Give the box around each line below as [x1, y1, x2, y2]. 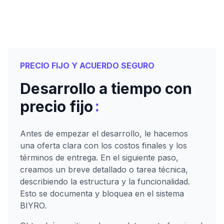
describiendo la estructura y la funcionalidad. [20, 176, 190, 187]
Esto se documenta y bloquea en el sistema [20, 188, 184, 199]
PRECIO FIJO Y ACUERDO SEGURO [20, 60, 154, 71]
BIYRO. [20, 200, 46, 211]
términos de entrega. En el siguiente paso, [20, 152, 178, 163]
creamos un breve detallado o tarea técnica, [20, 164, 188, 175]
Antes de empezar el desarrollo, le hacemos [20, 128, 188, 139]
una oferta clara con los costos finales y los [20, 140, 187, 151]
